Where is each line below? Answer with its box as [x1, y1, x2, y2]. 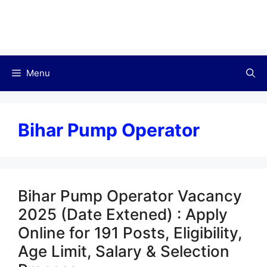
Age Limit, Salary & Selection [18, 242, 229, 261]
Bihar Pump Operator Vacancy [18, 187, 242, 206]
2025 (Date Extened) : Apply [18, 205, 228, 224]
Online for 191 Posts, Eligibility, [18, 223, 242, 243]
